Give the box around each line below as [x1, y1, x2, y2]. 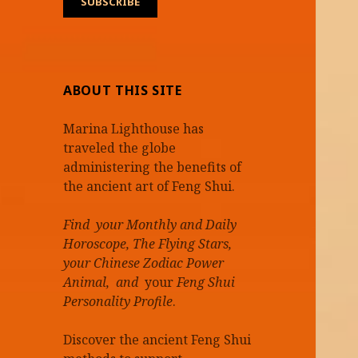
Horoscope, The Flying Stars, [63, 234, 233, 253]
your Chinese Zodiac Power [63, 253, 225, 272]
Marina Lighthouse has [63, 119, 205, 137]
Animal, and [63, 272, 142, 291]
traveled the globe [63, 138, 177, 157]
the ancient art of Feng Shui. [63, 177, 236, 195]
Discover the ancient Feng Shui [63, 330, 252, 348]
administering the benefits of [63, 157, 242, 176]
